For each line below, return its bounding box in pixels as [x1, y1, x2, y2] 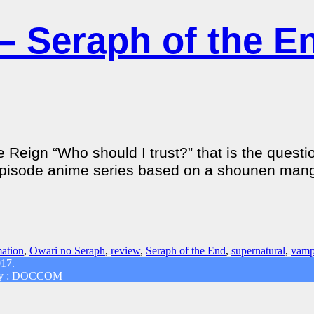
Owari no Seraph [29, 244, 105, 257]
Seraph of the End [146, 244, 226, 257]
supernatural [231, 244, 285, 257]
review [111, 244, 140, 257]
